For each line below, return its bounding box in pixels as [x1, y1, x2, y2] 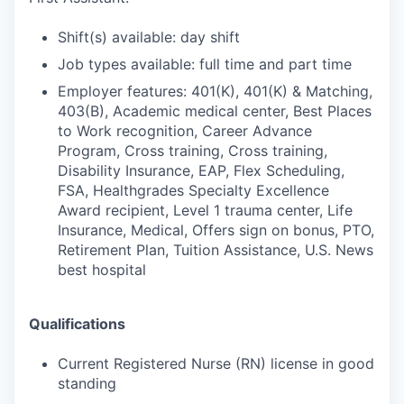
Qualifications [29, 315, 125, 333]
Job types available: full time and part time [58, 55, 352, 73]
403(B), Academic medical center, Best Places [58, 102, 372, 120]
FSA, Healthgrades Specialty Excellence [58, 181, 329, 199]
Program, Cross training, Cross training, [58, 142, 327, 160]
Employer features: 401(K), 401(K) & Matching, [58, 82, 372, 100]
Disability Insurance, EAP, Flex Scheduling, [58, 161, 344, 179]
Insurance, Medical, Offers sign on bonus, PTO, [58, 221, 374, 239]
